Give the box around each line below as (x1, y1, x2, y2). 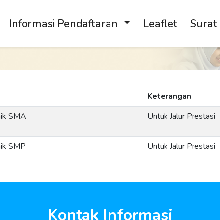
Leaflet (142, 16, 177, 31)
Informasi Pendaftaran (8, 16, 121, 31)
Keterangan (147, 91, 191, 102)
